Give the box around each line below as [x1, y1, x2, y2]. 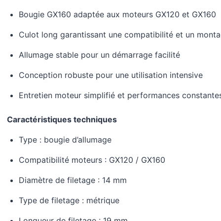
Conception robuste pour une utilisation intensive [18, 70, 203, 80]
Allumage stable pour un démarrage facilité [18, 50, 180, 60]
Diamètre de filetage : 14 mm [18, 175, 127, 185]
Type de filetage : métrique [18, 195, 119, 206]
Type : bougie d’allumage [18, 135, 111, 145]
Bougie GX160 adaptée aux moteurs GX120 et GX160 [18, 9, 216, 20]
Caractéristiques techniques [6, 114, 117, 125]
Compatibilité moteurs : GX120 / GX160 [18, 155, 165, 165]
